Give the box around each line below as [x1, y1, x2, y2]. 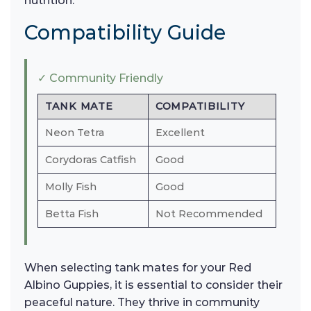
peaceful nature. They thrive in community [24, 296, 260, 310]
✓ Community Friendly [37, 72, 163, 85]
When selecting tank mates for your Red [24, 261, 251, 275]
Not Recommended [155, 208, 262, 221]
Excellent [155, 126, 205, 140]
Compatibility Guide [24, 20, 226, 45]
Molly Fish [45, 180, 96, 194]
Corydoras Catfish [45, 153, 136, 167]
